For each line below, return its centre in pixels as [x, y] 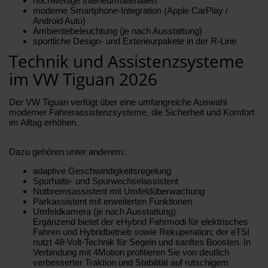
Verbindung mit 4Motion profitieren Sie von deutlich [131, 252]
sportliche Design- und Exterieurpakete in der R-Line [135, 41]
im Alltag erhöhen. [44, 122]
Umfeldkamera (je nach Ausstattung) [104, 211]
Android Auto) [59, 20]
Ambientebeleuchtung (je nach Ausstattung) [118, 31]
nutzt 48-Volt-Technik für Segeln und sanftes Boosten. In [142, 242]
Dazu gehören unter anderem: [67, 151]
